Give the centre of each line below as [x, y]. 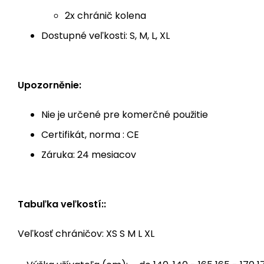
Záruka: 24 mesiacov [89, 155]
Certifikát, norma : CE [90, 135]
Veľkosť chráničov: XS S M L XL [86, 234]
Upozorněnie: [49, 85]
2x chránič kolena [105, 16]
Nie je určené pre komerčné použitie [125, 115]
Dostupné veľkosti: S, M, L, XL [105, 36]
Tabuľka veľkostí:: [62, 204]
